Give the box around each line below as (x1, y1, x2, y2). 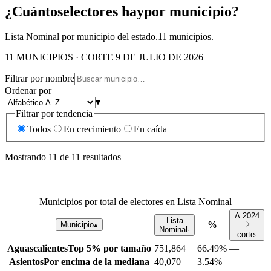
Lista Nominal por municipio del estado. (5, 31, 158, 42)
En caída (134, 124, 167, 135)
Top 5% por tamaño (68, 243, 151, 254)
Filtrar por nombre (5, 73, 74, 84)
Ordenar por (5, 85, 51, 96)
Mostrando (5, 152, 48, 163)
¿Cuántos (5, 3, 63, 19)
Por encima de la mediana (44, 256, 149, 267)
